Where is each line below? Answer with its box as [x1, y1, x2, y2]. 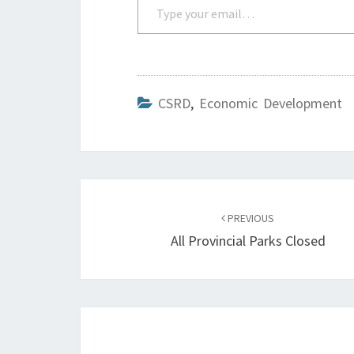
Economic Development [199, 94, 342, 112]
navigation [80, 207, 190, 235]
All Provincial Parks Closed [170, 232, 326, 250]
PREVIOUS [225, 211, 275, 225]
